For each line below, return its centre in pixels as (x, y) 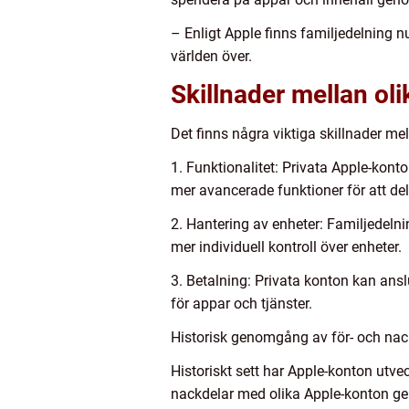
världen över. (211, 57)
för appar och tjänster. (241, 304)
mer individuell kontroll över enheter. (286, 247)
